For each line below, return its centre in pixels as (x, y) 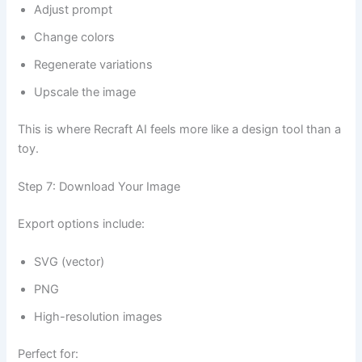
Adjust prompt (74, 9)
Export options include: (82, 224)
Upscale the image (85, 92)
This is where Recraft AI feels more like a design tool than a (180, 129)
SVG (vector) (69, 262)
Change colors (75, 37)
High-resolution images (99, 317)
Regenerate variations (94, 64)
